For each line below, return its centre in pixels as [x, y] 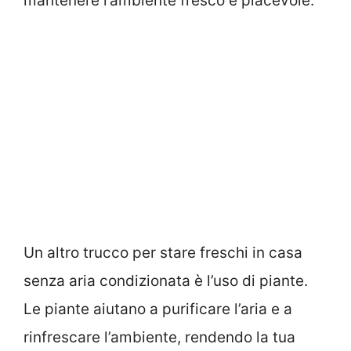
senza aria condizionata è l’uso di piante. [166, 281]
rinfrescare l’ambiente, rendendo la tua [159, 338]
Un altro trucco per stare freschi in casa [163, 253]
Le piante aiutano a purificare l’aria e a [158, 309]
